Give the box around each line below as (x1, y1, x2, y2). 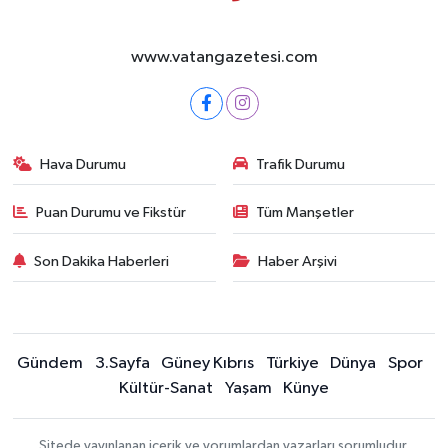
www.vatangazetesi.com (130, 48, 318, 66)
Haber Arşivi (258, 253, 337, 269)
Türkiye (265, 355, 319, 372)
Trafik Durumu (256, 156, 345, 172)
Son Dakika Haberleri (34, 253, 170, 269)
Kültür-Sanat (119, 380, 213, 397)
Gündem (17, 355, 83, 372)
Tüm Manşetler (256, 205, 354, 220)
